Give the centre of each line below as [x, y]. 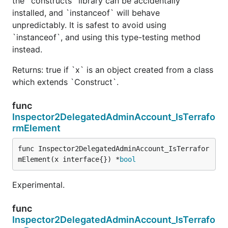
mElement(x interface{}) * [69, 159]
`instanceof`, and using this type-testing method [106, 37]
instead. [27, 49]
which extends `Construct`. [65, 82]
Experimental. [38, 184]
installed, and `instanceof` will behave [86, 12]
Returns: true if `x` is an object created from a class [113, 69]
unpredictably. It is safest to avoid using [89, 25]
